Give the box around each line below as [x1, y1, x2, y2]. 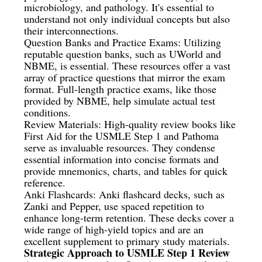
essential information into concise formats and [24, 151, 219, 166]
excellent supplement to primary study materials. [24, 233, 230, 248]
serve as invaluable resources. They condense [24, 140, 216, 154]
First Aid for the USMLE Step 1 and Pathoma [24, 128, 219, 143]
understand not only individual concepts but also [24, 11, 230, 26]
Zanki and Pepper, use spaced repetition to [24, 198, 205, 213]
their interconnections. [24, 23, 119, 37]
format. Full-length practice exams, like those [24, 81, 217, 96]
